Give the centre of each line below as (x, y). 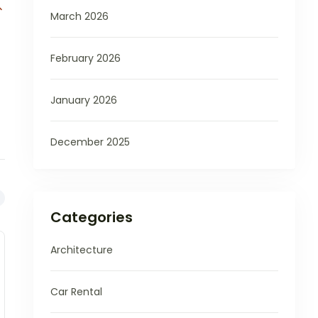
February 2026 (85, 59)
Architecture (81, 250)
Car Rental (76, 292)
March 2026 (79, 17)
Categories (91, 218)
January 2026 (83, 100)
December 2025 (90, 142)
